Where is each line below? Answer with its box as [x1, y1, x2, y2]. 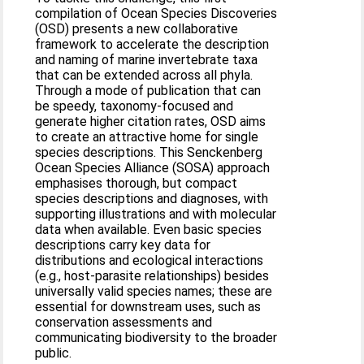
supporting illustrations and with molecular [35, 206, 277, 222]
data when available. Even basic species [35, 222, 262, 237]
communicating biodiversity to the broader [35, 330, 278, 345]
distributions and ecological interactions [35, 253, 264, 268]
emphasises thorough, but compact [35, 175, 238, 191]
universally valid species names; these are [35, 284, 273, 299]
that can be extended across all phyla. [35, 67, 253, 83]
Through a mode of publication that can [35, 83, 262, 98]
